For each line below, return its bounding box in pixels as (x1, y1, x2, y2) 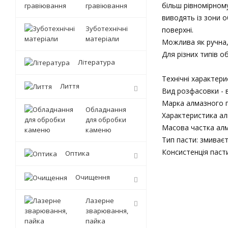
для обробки (85, 115, 126, 125)
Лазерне (85, 196, 114, 206)
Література (78, 58, 115, 67)
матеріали (85, 34, 119, 44)
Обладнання (85, 105, 126, 115)
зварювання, (85, 206, 128, 216)
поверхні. (162, 25, 193, 35)
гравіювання (85, 1, 127, 11)
